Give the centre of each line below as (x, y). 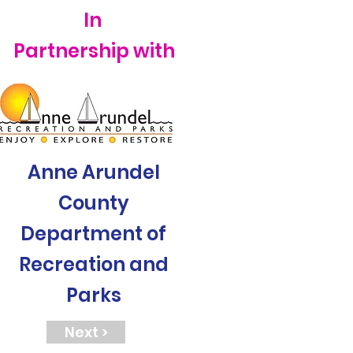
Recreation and (93, 264)
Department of (93, 234)
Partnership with (94, 51)
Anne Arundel (93, 172)
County (93, 203)
